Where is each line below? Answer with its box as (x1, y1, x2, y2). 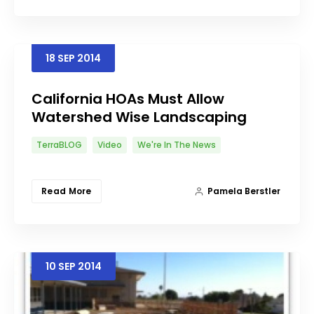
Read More (41, 185, 92, 197)
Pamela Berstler (207, 185, 280, 197)
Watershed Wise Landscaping (32, 107, 247, 127)
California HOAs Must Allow (32, 89, 224, 109)
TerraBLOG (36, 139, 82, 151)
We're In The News (137, 139, 216, 151)
